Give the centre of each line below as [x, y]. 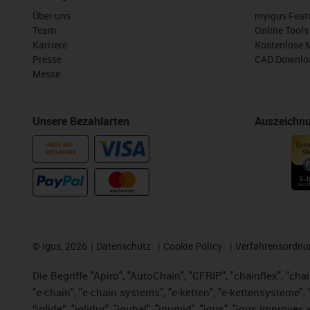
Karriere [50, 45]
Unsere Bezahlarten [81, 121]
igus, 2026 [64, 246]
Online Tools [281, 30]
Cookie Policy [193, 246]
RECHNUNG [61, 153]
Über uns [52, 16]
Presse [47, 60]
